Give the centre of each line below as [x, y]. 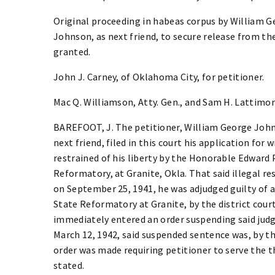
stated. [69, 265]
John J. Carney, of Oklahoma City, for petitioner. [159, 76]
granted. [72, 51]
